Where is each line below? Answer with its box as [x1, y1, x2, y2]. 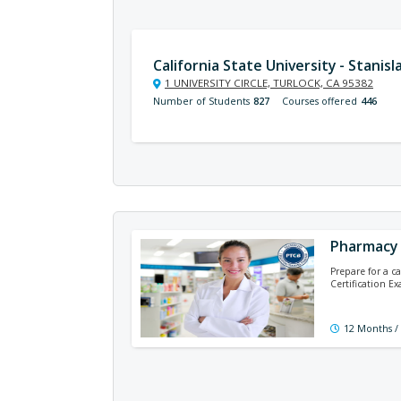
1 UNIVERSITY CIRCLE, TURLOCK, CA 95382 [165, 76, 373, 90]
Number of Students [153, 95, 250, 107]
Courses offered [282, 95, 357, 107]
